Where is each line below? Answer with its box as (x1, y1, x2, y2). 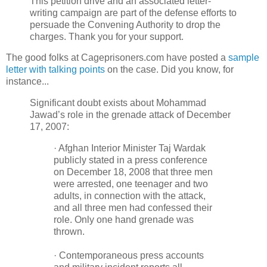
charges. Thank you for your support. (30, 31, 184, 42)
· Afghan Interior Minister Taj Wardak (54, 143, 206, 154)
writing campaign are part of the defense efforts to (30, 7, 237, 18)
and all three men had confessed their (54, 203, 212, 213)
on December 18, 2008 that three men (54, 167, 213, 178)
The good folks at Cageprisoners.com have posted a (6, 52, 228, 63)
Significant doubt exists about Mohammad (30, 98, 206, 108)
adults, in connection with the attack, (54, 191, 206, 201)
